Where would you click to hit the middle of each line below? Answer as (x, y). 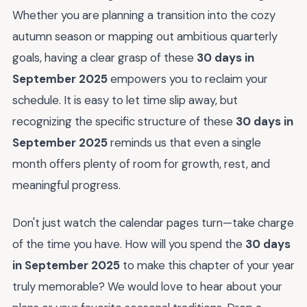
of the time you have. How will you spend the (129, 244)
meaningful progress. (66, 185)
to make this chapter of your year (207, 265)
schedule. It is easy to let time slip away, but (125, 100)
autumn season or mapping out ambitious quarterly (145, 37)
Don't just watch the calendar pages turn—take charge (153, 222)
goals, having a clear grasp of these (105, 58)
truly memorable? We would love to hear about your (147, 286)
